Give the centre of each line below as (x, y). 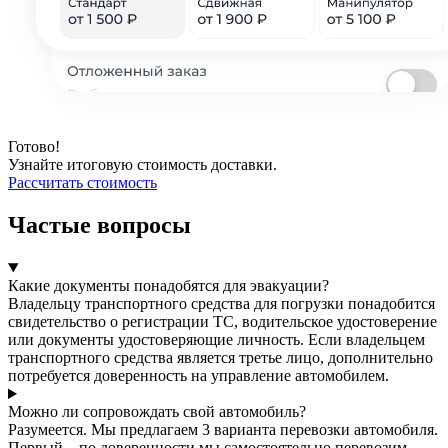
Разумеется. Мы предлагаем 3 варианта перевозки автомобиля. (223, 430)
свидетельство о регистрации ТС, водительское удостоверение (222, 322)
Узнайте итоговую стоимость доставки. (142, 165)
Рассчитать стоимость (82, 183)
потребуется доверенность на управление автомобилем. (198, 376)
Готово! (34, 147)
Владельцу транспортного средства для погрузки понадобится (221, 304)
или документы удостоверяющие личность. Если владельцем (216, 340)
